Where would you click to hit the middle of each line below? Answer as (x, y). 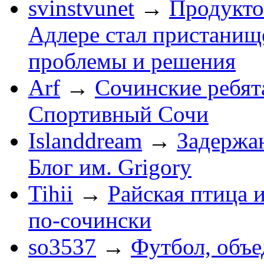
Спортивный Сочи (118, 114)
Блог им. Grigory (110, 167)
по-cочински (90, 220)
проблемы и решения (132, 61)
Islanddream (85, 140)
